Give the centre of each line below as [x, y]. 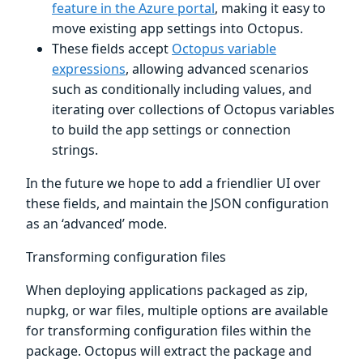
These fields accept [112, 49]
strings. [75, 150]
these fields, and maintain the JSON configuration [177, 204]
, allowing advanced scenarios [217, 69]
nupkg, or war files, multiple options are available [177, 311]
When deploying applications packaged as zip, [167, 290]
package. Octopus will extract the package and [169, 351]
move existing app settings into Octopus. [177, 29]
